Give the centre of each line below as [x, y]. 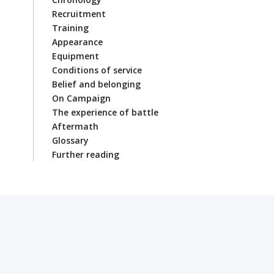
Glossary [70, 140]
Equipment [76, 56]
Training [70, 28]
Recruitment [79, 13]
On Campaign [81, 98]
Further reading [86, 154]
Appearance [77, 42]
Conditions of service [97, 70]
